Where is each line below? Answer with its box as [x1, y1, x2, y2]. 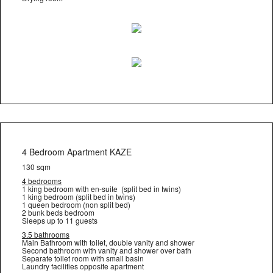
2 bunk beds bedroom [22, 207, 94, 218]
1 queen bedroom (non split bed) [22, 199, 130, 210]
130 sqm [22, 161, 51, 172]
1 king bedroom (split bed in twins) [22, 191, 135, 202]
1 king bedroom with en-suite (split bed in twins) [22, 183, 181, 194]
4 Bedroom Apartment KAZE [22, 146, 132, 158]
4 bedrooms [22, 175, 62, 186]
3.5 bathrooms [22, 229, 69, 239]
